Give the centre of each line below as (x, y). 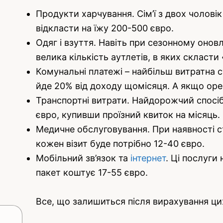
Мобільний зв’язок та (83, 158)
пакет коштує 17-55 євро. (92, 173)
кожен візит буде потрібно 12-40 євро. (120, 144)
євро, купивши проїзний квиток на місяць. (128, 115)
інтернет (148, 158)
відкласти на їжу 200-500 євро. (105, 28)
